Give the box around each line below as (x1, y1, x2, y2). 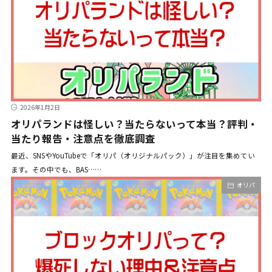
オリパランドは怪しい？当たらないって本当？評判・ (10, 117, 258, 132)
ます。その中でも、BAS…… (10, 165, 101, 175)
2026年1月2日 (19, 103, 60, 112)
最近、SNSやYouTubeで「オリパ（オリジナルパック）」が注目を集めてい (10, 151, 255, 161)
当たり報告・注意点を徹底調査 (10, 131, 155, 146)
